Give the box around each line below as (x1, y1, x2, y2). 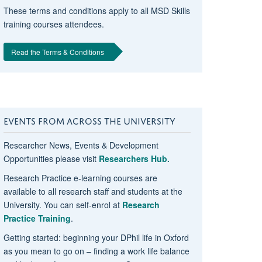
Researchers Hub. (98, 152, 170, 164)
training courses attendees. (3, 18, 104, 30)
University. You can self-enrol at (3, 198, 122, 211)
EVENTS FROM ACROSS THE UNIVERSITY (3, 112, 175, 127)
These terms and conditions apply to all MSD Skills (3, 4, 190, 16)
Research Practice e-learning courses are (3, 171, 157, 184)
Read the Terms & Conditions (11, 46, 104, 57)
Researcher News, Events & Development (3, 139, 158, 151)
